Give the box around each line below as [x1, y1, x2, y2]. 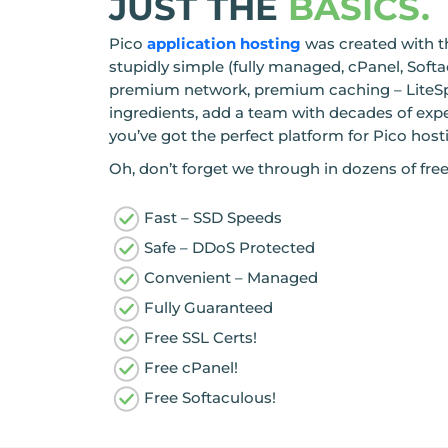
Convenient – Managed [144, 267, 319, 287]
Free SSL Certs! [144, 327, 258, 347]
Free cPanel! [144, 357, 239, 377]
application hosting [147, 34, 302, 54]
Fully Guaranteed [144, 297, 274, 317]
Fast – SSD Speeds [144, 207, 283, 227]
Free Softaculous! [144, 387, 277, 407]
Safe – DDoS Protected [144, 237, 316, 257]
